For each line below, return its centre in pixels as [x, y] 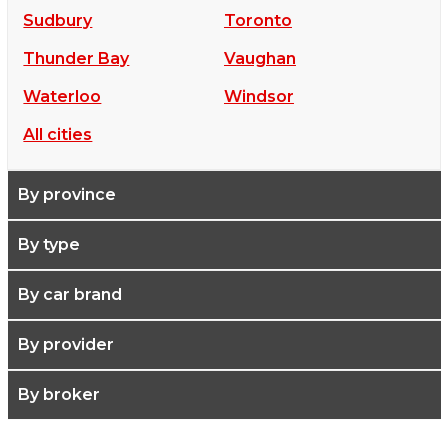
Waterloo [62, 97]
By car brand [70, 295]
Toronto [257, 21]
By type [49, 245]
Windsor [258, 97]
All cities [58, 135]
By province [67, 195]
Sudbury [58, 21]
